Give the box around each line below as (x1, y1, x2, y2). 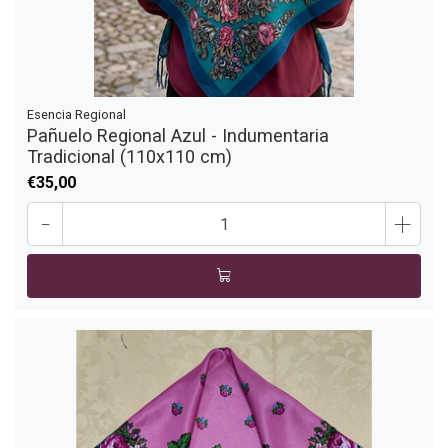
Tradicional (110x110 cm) (27, 146, 232, 168)
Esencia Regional (27, 107, 126, 123)
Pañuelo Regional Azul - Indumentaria (27, 125, 329, 147)
